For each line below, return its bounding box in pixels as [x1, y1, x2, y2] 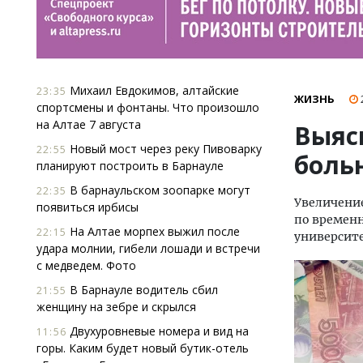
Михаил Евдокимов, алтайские [66, 83, 239, 98]
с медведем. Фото [36, 258, 136, 273]
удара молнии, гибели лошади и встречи [36, 241, 260, 256]
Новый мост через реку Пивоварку [66, 141, 262, 156]
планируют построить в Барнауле [36, 158, 224, 173]
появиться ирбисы [36, 199, 139, 215]
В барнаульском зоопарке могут [66, 182, 250, 198]
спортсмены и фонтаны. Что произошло [36, 100, 259, 115]
